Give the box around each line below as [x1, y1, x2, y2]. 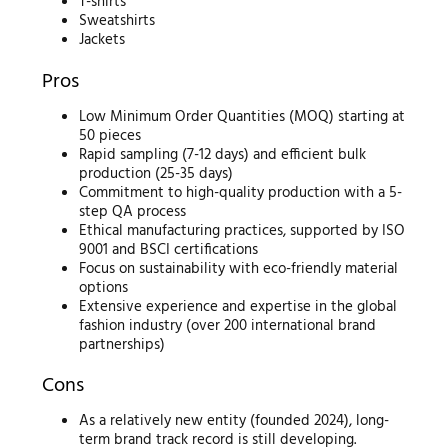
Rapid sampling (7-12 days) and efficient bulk [79, 142, 367, 167]
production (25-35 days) [79, 161, 234, 186]
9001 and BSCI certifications [79, 237, 259, 262]
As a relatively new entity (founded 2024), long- [79, 409, 390, 434]
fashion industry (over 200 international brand [79, 313, 377, 338]
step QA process [79, 199, 187, 224]
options [79, 275, 129, 300]
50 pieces [79, 123, 142, 148]
